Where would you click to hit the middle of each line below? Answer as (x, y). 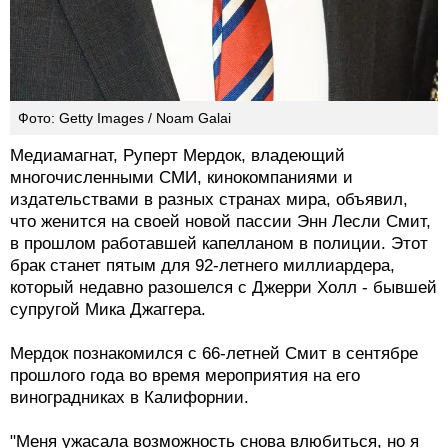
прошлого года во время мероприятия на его (185, 375)
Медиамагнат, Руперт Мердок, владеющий (177, 155)
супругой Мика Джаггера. (108, 309)
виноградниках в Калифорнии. (129, 397)
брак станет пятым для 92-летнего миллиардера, (202, 265)
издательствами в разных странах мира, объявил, (209, 199)
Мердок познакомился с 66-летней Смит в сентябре (214, 353)
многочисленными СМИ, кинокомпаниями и (181, 177)
